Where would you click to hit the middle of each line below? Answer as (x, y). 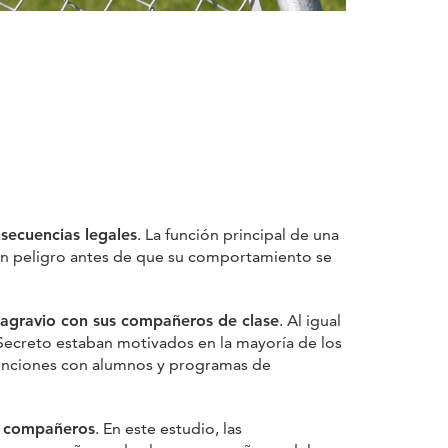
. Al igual (310, 320)
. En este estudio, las (168, 428)
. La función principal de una (238, 234)
